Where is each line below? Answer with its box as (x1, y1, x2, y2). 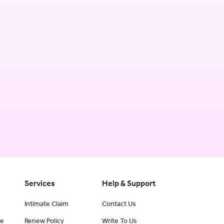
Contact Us (101, 199, 136, 208)
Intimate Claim (24, 199, 69, 208)
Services (24, 178, 55, 188)
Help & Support (101, 178, 155, 188)
